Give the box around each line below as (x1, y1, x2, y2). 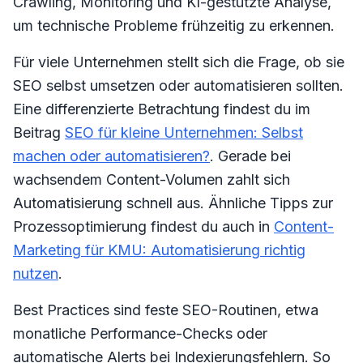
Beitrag (13, 124, 65, 141)
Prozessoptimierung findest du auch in (13, 218, 274, 235)
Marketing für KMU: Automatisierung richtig (13, 241, 305, 258)
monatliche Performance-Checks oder (13, 325, 267, 342)
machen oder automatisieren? (13, 147, 210, 164)
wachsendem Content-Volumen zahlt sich (13, 171, 290, 188)
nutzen (13, 265, 58, 282)
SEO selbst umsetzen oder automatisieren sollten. (13, 77, 344, 94)
